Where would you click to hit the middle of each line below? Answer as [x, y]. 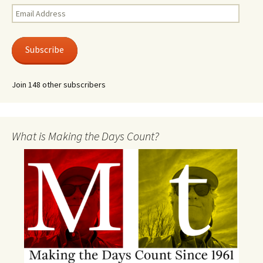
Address [26, 21]
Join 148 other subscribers [59, 84]
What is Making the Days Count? [85, 136]
